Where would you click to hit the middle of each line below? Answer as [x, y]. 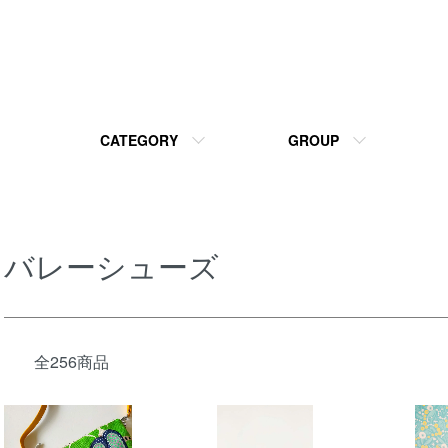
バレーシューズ [111, 265]
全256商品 [71, 361]
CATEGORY [138, 140]
